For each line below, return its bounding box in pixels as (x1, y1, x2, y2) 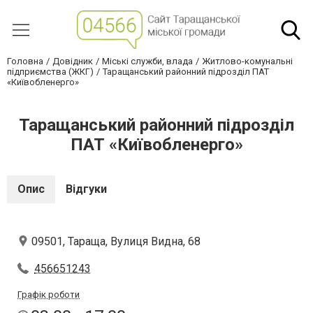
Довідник (52, 56, 93, 66)
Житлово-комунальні (202, 56, 293, 66)
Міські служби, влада (102, 56, 193, 66)
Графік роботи (17, 289, 80, 300)
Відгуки (66, 182, 107, 196)
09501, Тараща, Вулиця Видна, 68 (31, 235, 201, 248)
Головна (7, 56, 43, 66)
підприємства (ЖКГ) (7, 66, 94, 77)
